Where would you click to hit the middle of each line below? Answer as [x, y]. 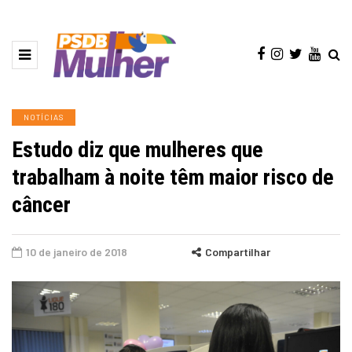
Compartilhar [238, 252]
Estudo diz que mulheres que [137, 150]
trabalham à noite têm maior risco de [173, 178]
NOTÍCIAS [44, 117]
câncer [41, 205]
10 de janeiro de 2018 [77, 252]
